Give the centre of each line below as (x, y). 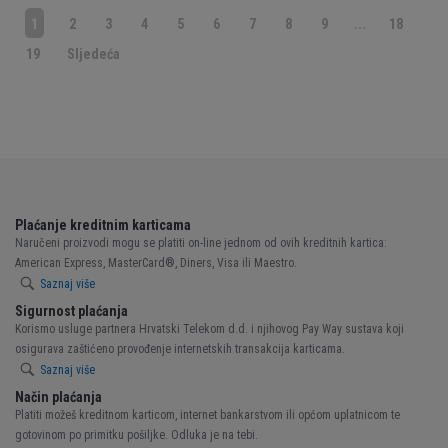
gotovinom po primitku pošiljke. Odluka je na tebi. (136, 434)
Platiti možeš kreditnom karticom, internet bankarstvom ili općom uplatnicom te (207, 414)
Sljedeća (93, 53)
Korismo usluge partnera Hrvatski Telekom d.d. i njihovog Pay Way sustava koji (209, 328)
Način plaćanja (58, 396)
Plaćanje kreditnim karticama (103, 224)
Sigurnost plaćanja (71, 310)
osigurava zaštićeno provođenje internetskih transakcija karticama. (180, 348)
